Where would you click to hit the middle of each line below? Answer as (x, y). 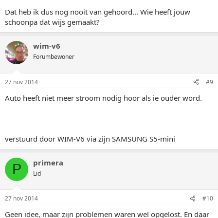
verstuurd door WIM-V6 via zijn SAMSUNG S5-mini (90, 138)
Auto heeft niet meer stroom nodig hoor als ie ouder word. (103, 98)
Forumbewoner (54, 57)
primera (48, 162)
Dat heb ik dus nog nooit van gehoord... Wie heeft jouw (98, 12)
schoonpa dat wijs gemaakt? (52, 22)
